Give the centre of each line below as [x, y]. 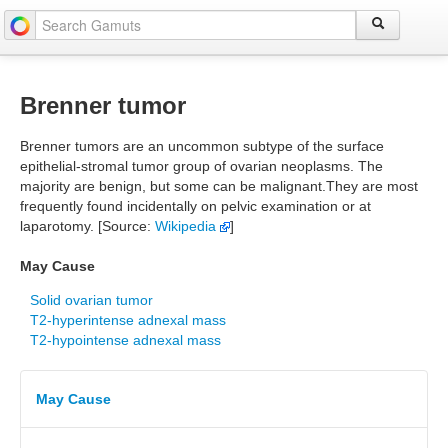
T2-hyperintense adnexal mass [128, 320]
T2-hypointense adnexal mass [125, 340]
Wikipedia [187, 226]
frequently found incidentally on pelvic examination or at [195, 206]
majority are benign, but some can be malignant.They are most [219, 186]
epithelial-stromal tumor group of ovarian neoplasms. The [201, 166]
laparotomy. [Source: [87, 226]
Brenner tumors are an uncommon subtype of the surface [202, 146]
